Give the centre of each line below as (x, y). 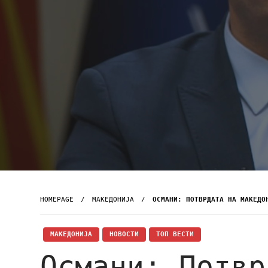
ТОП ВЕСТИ (175, 234)
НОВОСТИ (124, 234)
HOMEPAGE (57, 200)
